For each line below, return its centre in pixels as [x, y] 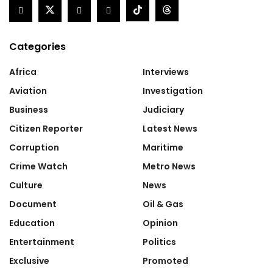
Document [33, 204]
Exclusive [29, 261]
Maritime [163, 147]
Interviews [166, 72]
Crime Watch [38, 166]
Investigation [173, 90]
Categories [37, 46]
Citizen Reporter [46, 128]
